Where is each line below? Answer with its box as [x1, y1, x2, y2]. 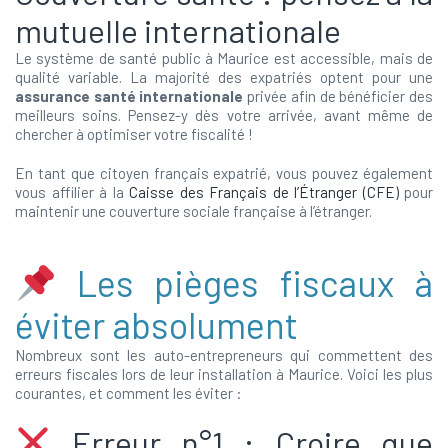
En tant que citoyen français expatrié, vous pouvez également [15, 164, 433, 182]
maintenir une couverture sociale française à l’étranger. [15, 202, 372, 220]
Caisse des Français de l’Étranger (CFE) [129, 183, 399, 201]
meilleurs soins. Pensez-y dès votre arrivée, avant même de [15, 106, 433, 124]
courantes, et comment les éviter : [15, 384, 242, 402]
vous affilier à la [15, 183, 129, 201]
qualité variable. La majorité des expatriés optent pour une [15, 68, 433, 86]
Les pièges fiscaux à [56, 261, 433, 304]
